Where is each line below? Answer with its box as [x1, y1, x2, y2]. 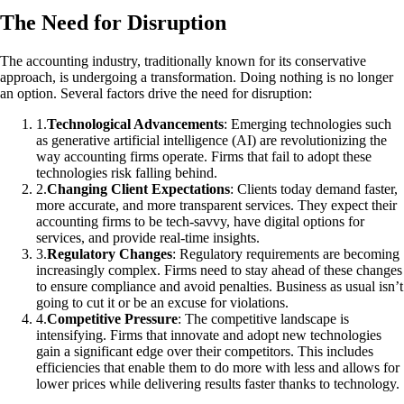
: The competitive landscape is [178, 310, 349, 326]
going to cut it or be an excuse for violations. [36, 294, 289, 310]
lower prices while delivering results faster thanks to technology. [36, 375, 399, 391]
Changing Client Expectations [47, 180, 230, 197]
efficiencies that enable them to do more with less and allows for [36, 359, 399, 375]
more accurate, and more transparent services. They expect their [36, 197, 397, 213]
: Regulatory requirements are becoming [172, 245, 399, 262]
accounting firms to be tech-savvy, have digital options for [36, 213, 364, 229]
